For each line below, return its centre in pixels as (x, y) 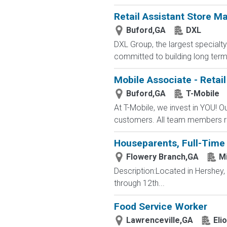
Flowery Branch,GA (162, 157)
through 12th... (139, 183)
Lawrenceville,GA (159, 220)
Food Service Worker (160, 206)
